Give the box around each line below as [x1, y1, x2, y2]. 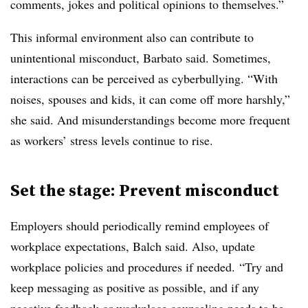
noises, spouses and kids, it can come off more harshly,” [10, 91, 290, 107]
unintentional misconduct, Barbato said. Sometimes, [10, 49, 271, 66]
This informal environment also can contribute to [10, 29, 254, 45]
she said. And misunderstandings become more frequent [10, 111, 290, 128]
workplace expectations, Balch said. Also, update [10, 238, 255, 254]
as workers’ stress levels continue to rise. [10, 132, 213, 148]
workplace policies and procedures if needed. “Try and [10, 258, 283, 275]
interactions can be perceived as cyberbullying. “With [10, 70, 278, 87]
